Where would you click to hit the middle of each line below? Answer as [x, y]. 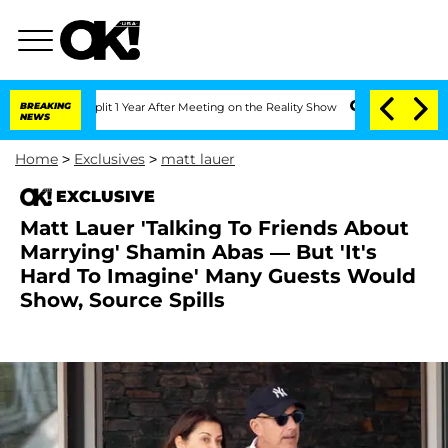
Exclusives [109, 159]
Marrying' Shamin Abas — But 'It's [198, 252]
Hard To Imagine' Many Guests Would [218, 276]
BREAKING [45, 105]
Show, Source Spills [122, 300]
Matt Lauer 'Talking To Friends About [214, 228]
